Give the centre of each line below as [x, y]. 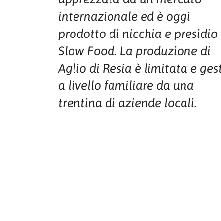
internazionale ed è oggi [124, 16]
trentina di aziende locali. [128, 103]
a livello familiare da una [126, 85]
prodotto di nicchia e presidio [138, 34]
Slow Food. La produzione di [134, 51]
